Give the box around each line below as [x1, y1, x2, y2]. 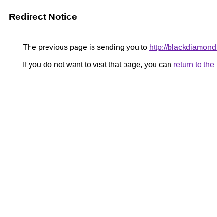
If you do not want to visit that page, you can [21, 61, 173, 69]
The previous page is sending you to [21, 43, 149, 51]
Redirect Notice [9, 12, 77, 22]
